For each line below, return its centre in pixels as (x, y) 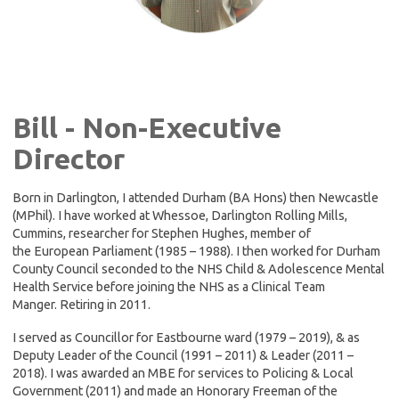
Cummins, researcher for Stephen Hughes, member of (162, 234)
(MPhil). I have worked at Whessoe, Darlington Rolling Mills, (180, 216)
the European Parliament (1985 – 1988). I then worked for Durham (196, 252)
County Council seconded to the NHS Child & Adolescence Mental (199, 269)
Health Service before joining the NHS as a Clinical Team (169, 287)
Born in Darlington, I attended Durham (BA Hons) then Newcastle (195, 198)
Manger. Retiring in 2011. (81, 305)
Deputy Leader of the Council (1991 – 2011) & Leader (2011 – (183, 356)
